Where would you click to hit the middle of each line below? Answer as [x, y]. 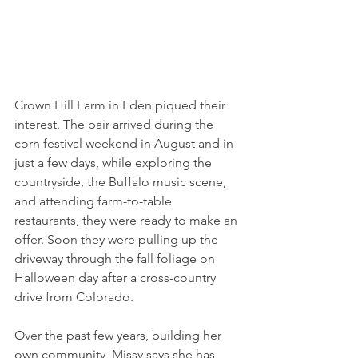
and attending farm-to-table [95, 201]
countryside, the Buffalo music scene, [122, 182]
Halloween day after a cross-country [117, 278]
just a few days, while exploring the [115, 163]
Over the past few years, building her [119, 336]
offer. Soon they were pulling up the [118, 240]
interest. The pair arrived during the [115, 125]
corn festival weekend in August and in [125, 144]
